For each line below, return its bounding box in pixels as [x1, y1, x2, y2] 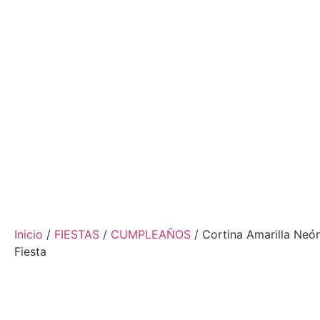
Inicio [14, 227, 43, 241]
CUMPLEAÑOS [111, 227, 191, 241]
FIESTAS [54, 227, 99, 241]
